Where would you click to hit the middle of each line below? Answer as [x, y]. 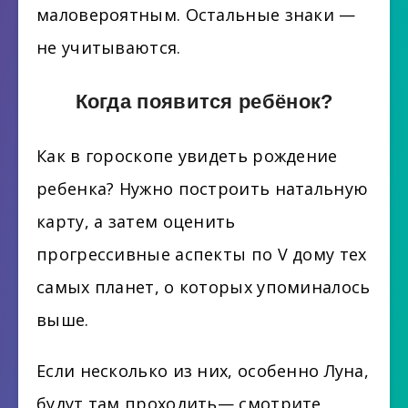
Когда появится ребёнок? [204, 102]
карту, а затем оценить [136, 221]
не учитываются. [109, 47]
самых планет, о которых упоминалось [204, 286]
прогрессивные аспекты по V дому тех [202, 254]
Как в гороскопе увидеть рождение [187, 155]
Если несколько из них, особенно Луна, [203, 371]
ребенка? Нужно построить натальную [203, 188]
